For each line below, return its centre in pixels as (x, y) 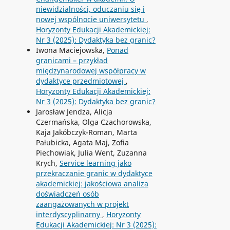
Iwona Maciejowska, (71, 50)
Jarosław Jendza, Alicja (74, 111)
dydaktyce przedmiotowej (81, 81)
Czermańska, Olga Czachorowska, (93, 122)
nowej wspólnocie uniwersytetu (91, 19)
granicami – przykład (72, 60)
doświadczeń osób (67, 194)
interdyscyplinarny (69, 214)
